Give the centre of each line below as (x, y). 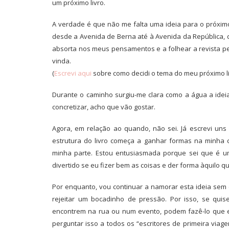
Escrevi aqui (73, 73)
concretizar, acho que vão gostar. (104, 107)
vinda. (62, 61)
